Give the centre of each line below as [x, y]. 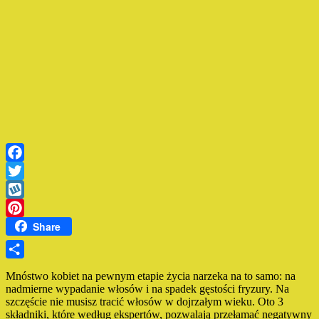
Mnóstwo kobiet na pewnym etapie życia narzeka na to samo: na [151, 276]
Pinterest [25, 226]
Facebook [28, 170]
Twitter [22, 189]
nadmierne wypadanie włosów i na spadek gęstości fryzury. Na [147, 289]
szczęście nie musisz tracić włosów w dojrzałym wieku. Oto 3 [145, 302]
